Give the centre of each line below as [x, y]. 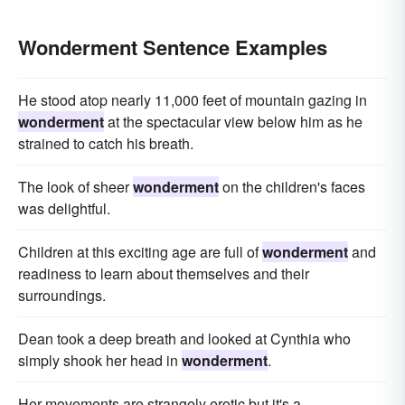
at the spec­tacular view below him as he [233, 122]
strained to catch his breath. [106, 143]
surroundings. [62, 295]
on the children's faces [292, 187]
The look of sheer [75, 187]
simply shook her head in [100, 360]
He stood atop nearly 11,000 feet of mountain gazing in [193, 100]
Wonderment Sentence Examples [173, 47]
